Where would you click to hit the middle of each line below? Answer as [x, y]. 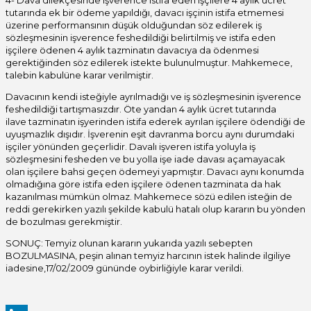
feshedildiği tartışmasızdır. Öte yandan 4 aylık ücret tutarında [141, 109]
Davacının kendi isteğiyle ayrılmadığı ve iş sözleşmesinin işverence [153, 97]
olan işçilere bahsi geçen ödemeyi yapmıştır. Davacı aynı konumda [155, 172]
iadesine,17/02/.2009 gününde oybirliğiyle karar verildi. [125, 268]
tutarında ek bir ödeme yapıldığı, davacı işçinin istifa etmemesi [145, 13]
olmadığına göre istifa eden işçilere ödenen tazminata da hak [143, 184]
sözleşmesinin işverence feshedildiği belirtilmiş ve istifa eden [141, 38]
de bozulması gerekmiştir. [64, 222]
